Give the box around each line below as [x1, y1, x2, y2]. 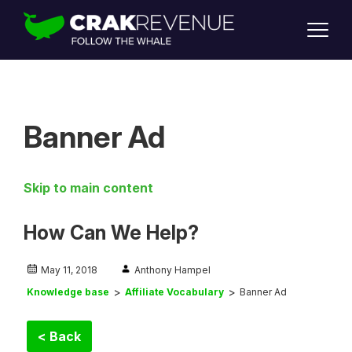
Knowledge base [27, 286, 109, 299]
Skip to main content [24, 180, 153, 196]
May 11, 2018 [41, 264, 97, 277]
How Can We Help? [24, 221, 199, 245]
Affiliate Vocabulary [125, 286, 224, 299]
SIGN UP [24, 93, 71, 108]
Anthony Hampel [134, 264, 211, 277]
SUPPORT [24, 22, 80, 38]
